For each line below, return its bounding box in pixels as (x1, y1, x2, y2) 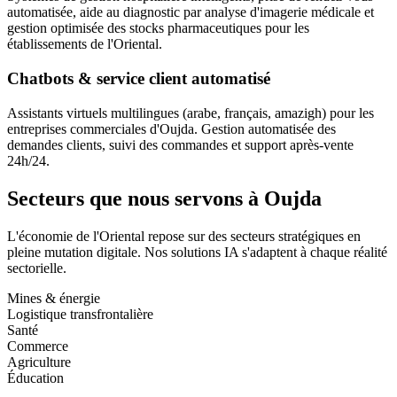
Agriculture (7, 354, 71, 370)
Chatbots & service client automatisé (7, 69, 270, 89)
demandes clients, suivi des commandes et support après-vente (7, 136, 354, 152)
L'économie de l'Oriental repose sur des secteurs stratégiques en (7, 228, 361, 244)
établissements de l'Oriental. (7, 36, 162, 52)
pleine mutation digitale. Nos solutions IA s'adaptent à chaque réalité (7, 244, 387, 260)
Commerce (7, 338, 68, 354)
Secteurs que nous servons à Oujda (7, 186, 322, 210)
